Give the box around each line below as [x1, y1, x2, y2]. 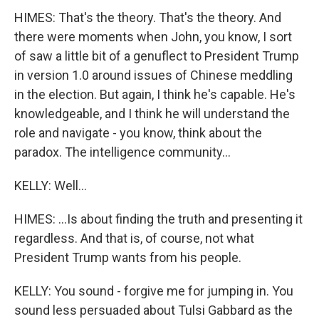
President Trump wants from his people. [14, 249, 241, 265]
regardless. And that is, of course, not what [14, 230, 254, 246]
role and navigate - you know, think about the [14, 125, 262, 140]
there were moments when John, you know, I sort [14, 28, 292, 44]
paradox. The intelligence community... [14, 144, 231, 159]
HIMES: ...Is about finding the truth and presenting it [14, 211, 303, 226]
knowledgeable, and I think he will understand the [14, 105, 290, 121]
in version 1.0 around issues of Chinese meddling [14, 67, 293, 83]
